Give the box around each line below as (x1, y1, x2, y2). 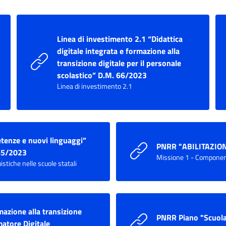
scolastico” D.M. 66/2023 (57, 69, 147, 81)
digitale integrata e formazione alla (57, 44, 180, 57)
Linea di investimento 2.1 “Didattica (57, 32, 183, 45)
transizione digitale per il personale (57, 56, 182, 69)
